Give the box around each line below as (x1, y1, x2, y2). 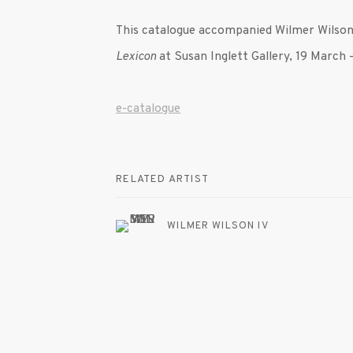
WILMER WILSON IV (167, 219, 269, 232)
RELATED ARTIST (116, 173, 210, 187)
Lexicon (116, 49, 160, 65)
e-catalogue (116, 101, 181, 117)
